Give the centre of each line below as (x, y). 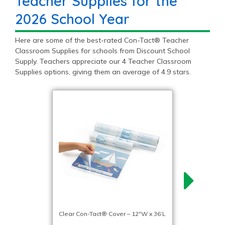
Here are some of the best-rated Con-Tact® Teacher (102, 40)
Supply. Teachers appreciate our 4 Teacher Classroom (103, 61)
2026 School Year (72, 19)
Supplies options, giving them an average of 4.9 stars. (103, 72)
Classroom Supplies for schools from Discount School (102, 50)
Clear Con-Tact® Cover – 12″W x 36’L (113, 213)
